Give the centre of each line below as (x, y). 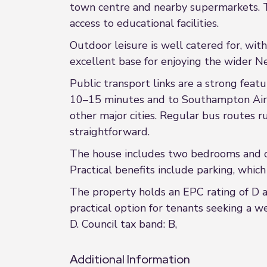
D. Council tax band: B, (123, 224)
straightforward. (110, 132)
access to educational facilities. (144, 23)
